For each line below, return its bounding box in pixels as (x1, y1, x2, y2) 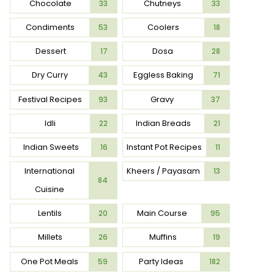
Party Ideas (139, 255, 184, 267)
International (24, 165, 75, 177)
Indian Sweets (23, 141, 79, 153)
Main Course (136, 207, 187, 220)
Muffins (149, 231, 177, 243)
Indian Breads (136, 117, 191, 129)
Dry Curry (31, 69, 68, 81)
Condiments (25, 21, 75, 33)
